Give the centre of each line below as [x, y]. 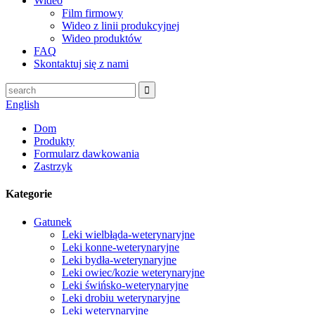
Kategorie [29, 194]
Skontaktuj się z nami [81, 64]
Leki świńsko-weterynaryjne [125, 285]
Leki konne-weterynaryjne [121, 247]
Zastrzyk [53, 166]
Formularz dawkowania [86, 154]
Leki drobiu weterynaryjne [121, 297]
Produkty [54, 141]
